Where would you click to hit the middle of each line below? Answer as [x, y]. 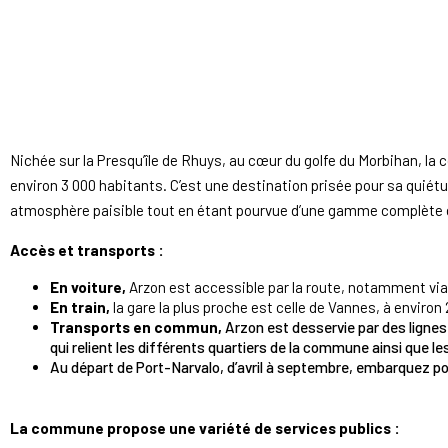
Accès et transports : [88, 249]
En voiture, [89, 286]
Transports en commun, [137, 326]
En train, [81, 306]
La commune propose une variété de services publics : [205, 428]
